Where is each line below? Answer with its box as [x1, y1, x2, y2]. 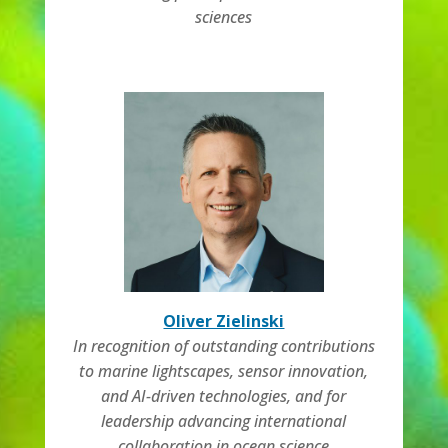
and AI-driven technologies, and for [101, 385, 347, 407]
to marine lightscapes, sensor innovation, [79, 360, 369, 382]
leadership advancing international [101, 410, 347, 432]
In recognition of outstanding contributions [72, 335, 375, 357]
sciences [195, 6, 253, 28]
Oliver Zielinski [163, 310, 285, 332]
